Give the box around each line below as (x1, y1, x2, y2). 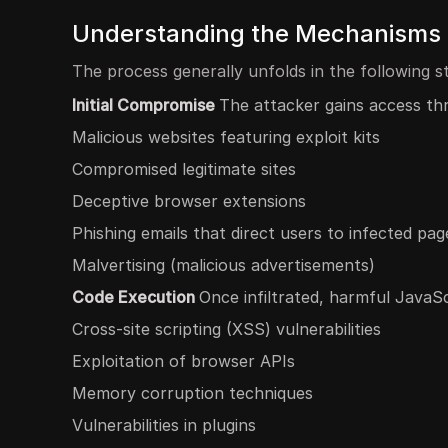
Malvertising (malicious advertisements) (72, 255, 375, 275)
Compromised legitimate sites (72, 159, 296, 179)
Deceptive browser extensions (72, 191, 306, 211)
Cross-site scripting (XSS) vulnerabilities (72, 319, 381, 339)
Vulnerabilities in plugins (72, 415, 256, 435)
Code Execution (72, 287, 199, 307)
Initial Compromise (72, 95, 219, 115)
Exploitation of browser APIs (72, 351, 295, 371)
